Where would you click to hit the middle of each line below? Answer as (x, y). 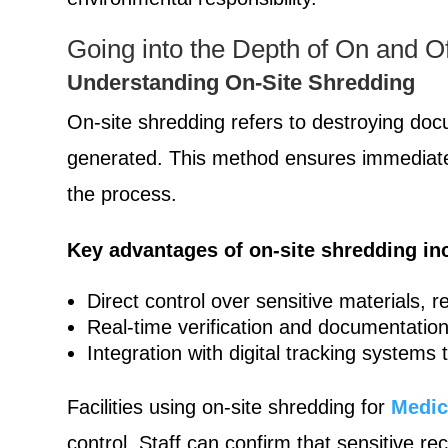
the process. (122, 193)
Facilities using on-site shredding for (229, 406)
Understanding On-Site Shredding (241, 82)
